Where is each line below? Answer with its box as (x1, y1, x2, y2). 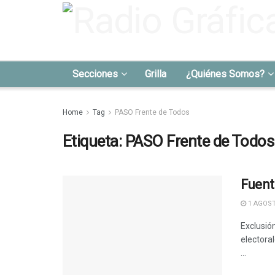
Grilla (145, 68, 166, 80)
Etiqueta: (63, 132, 125, 150)
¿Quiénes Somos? (186, 68, 265, 80)
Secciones (72, 68, 118, 80)
